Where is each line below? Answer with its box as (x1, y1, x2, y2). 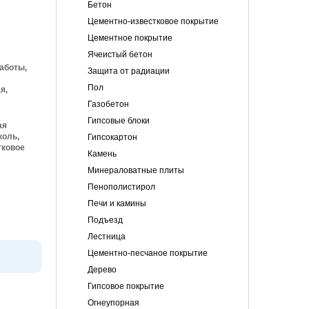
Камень (88, 149, 117, 159)
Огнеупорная (88, 298, 139, 308)
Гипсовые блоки (88, 116, 150, 126)
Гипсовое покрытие (88, 281, 164, 291)
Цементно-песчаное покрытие (88, 248, 208, 258)
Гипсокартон (88, 132, 137, 142)
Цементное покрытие (88, 33, 172, 43)
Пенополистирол (88, 182, 155, 192)
